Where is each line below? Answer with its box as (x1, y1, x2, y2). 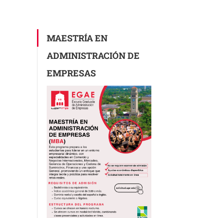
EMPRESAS (47, 67, 96, 79)
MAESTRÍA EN (47, 32, 108, 44)
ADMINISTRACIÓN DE (47, 49, 140, 61)
